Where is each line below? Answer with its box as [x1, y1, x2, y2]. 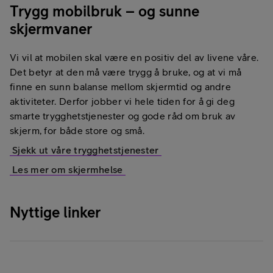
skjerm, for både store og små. [10, 125, 145, 136]
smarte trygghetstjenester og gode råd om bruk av [10, 110, 236, 122]
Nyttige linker [10, 203, 101, 221]
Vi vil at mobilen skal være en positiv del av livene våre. [10, 52, 259, 63]
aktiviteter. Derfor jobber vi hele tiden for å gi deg [10, 96, 235, 107]
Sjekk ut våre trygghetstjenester [12, 144, 159, 156]
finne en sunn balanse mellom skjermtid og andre [10, 81, 232, 93]
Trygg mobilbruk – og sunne [10, 2, 199, 20]
